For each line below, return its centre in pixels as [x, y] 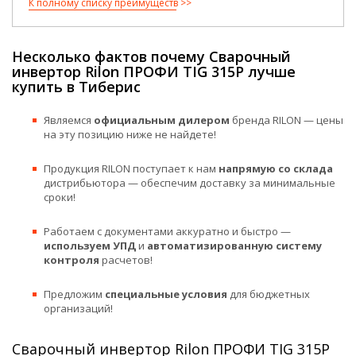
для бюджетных [269, 294]
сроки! [60, 197]
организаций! [78, 308]
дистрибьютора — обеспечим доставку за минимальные [190, 183]
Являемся [69, 120]
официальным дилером [162, 120]
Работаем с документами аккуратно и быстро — [167, 231]
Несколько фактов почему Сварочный [151, 56]
